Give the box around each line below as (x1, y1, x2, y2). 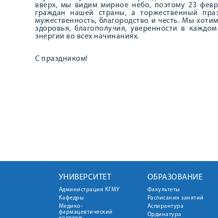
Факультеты (147, 187, 180, 193)
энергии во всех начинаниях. (35, 33, 139, 40)
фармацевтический (58, 209, 113, 215)
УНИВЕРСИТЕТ (58, 173, 111, 182)
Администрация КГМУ (58, 187, 120, 193)
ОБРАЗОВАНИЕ (147, 173, 202, 182)
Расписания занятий (147, 195, 204, 201)
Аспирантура (147, 203, 183, 209)
